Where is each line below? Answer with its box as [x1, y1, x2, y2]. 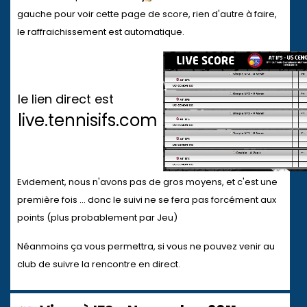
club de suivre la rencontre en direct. [17, 258, 180, 271]
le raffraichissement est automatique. [17, 25, 184, 38]
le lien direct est [18, 90, 114, 108]
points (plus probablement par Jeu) [17, 211, 177, 224]
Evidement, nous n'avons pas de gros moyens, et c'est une [17, 175, 278, 188]
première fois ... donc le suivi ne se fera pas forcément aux [17, 193, 276, 206]
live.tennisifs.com [18, 109, 158, 132]
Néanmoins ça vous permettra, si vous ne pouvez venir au [17, 240, 275, 253]
